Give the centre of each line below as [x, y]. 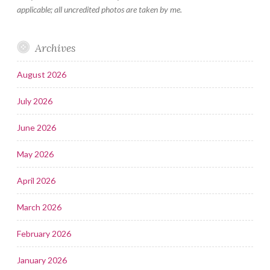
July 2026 [35, 101]
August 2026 [42, 74]
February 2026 [44, 233]
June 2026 [36, 127]
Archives [55, 48]
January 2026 [42, 260]
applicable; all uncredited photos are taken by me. [99, 9]
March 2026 [39, 207]
